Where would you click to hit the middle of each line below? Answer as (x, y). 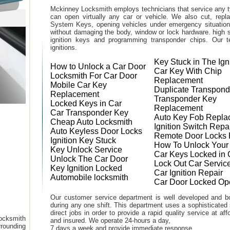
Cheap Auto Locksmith (91, 122)
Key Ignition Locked (86, 168)
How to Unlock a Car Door (98, 66)
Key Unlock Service (86, 150)
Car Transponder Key (89, 113)
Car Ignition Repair (188, 173)
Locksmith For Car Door (94, 76)
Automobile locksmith (89, 177)
